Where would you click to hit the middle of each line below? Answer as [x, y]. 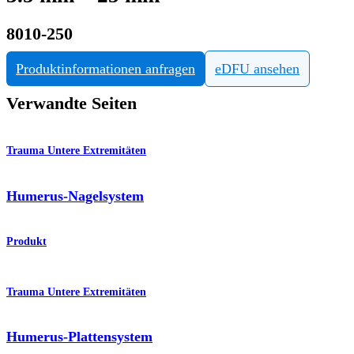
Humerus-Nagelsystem [75, 196]
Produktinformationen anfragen [105, 69]
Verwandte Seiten [72, 104]
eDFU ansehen [257, 69]
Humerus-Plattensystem [79, 337]
